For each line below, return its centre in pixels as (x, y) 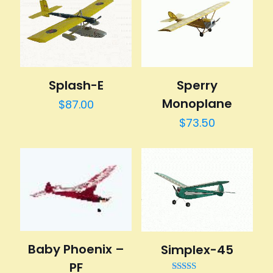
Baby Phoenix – (76, 250)
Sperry (197, 85)
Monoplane (197, 103)
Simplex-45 (197, 250)
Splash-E (76, 85)
